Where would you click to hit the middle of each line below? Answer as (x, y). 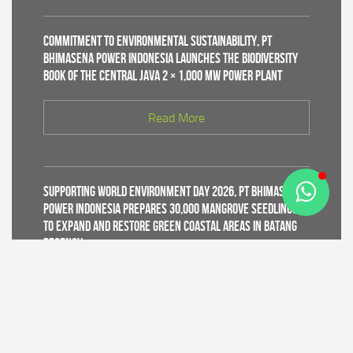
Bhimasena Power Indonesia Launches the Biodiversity (171, 58)
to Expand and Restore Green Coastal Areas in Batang (170, 226)
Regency (63, 243)
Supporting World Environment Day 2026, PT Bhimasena (173, 191)
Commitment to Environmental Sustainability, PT (158, 41)
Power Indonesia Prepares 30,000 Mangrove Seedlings (171, 209)
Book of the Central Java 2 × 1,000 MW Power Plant (163, 76)
